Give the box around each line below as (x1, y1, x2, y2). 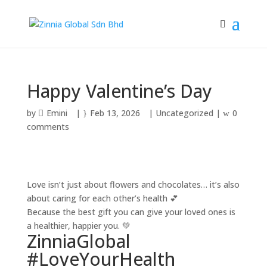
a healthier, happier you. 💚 (26, 220, 131, 231)
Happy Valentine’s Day (26, 79, 212, 103)
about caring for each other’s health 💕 (26, 193, 178, 204)
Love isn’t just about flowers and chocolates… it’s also (26, 179, 240, 190)
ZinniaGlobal (26, 229, 131, 253)
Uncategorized (155, 107, 213, 119)
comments (26, 121, 69, 132)
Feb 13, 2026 (89, 107, 140, 119)
